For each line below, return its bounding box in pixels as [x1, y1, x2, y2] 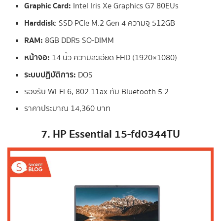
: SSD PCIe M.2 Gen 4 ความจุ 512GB [55, 18, 176, 30]
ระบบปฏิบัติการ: [24, 69, 76, 82]
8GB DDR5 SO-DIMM [43, 35, 114, 47]
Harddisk [24, 17, 55, 30]
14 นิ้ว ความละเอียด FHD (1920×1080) [50, 52, 178, 64]
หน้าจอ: [24, 51, 50, 65]
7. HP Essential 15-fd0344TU [41, 126, 180, 144]
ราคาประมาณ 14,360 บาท [24, 103, 111, 115]
